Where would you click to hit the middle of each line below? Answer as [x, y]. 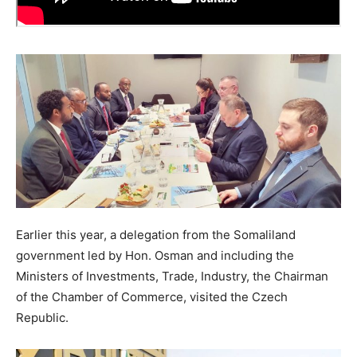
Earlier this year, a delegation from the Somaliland [156, 234]
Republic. [42, 317]
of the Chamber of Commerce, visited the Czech [152, 296]
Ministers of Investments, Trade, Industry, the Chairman [172, 276]
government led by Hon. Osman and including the [155, 255]
